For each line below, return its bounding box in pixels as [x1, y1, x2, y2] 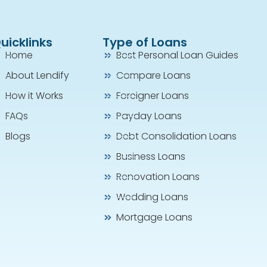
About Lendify [5, 69, 69, 83]
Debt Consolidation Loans [116, 129, 237, 144]
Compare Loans [116, 69, 191, 83]
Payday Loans [116, 109, 182, 123]
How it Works [5, 89, 63, 103]
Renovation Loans [116, 170, 200, 184]
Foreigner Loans [116, 89, 189, 103]
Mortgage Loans [116, 210, 193, 225]
